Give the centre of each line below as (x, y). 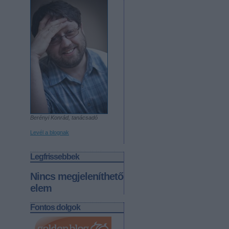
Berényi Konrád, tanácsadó (64, 118)
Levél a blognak (50, 133)
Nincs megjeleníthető (77, 177)
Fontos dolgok (55, 208)
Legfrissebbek (55, 157)
